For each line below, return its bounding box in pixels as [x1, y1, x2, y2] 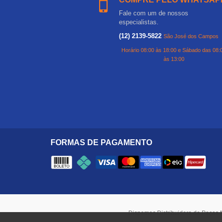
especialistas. [118, 18, 159, 26]
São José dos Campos [163, 33, 219, 39]
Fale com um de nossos [118, 9, 188, 17]
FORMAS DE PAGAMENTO [51, 138, 152, 147]
